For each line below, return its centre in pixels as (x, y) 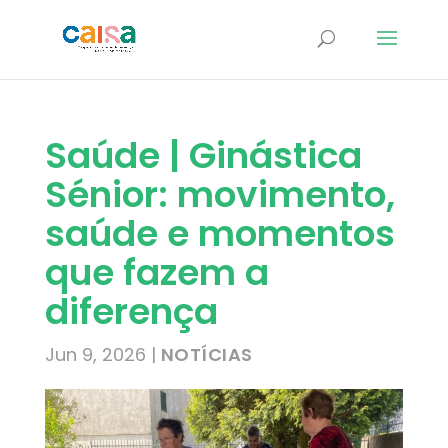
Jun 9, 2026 (95, 354)
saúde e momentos (219, 233)
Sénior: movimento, (219, 194)
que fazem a (156, 272)
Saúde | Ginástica (203, 155)
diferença (131, 311)
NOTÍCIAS (206, 354)
